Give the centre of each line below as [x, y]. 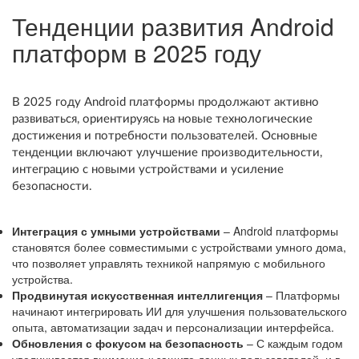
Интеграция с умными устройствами [116, 231]
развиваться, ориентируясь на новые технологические [162, 119]
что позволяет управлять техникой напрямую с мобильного [169, 263]
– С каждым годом [293, 343]
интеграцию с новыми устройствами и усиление [148, 169]
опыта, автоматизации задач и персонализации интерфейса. [173, 327]
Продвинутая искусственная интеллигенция [137, 295]
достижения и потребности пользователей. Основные [165, 136]
